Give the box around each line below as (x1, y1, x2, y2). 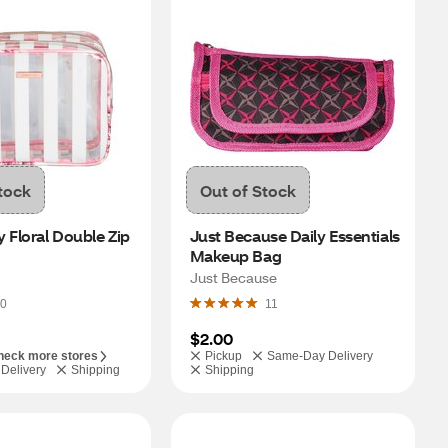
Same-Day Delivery (267, 349, 374, 363)
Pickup (204, 349, 242, 363)
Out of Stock (199, 179, 296, 201)
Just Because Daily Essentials (189, 225, 400, 246)
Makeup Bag (189, 245, 282, 266)
